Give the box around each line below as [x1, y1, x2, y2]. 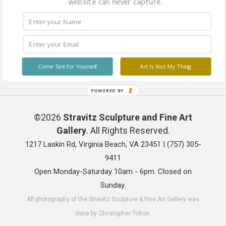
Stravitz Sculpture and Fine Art [63, 112, 192, 123]
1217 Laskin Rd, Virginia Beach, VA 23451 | [25, 140, 167, 149]
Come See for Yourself [38, 63, 97, 71]
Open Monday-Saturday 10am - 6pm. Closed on [34, 167, 192, 176]
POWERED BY [91, 87, 124, 94]
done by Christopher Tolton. [75, 210, 151, 217]
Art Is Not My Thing [140, 63, 192, 71]
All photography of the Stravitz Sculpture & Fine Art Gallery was [27, 196, 199, 203]
